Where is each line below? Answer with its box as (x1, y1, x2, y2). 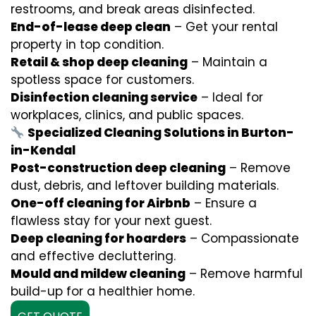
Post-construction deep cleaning (11, 159, 226, 176)
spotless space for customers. (11, 71, 194, 88)
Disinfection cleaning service (11, 89, 197, 106)
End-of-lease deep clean (11, 18, 171, 35)
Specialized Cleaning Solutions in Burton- (28, 124, 295, 141)
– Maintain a (188, 54, 267, 71)
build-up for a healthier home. (11, 283, 195, 300)
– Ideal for (197, 89, 263, 106)
